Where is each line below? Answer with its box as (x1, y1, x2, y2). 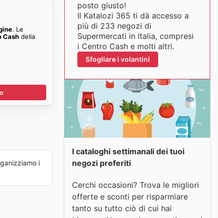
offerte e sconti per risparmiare (72, 191, 188, 201)
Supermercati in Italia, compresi (77, 31, 194, 41)
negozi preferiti (72, 158, 131, 168)
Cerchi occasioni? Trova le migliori (72, 180, 199, 190)
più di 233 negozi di (77, 21, 151, 31)
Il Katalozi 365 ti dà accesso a (77, 11, 189, 20)
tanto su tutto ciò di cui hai (72, 203, 172, 213)
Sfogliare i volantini (85, 55, 150, 63)
